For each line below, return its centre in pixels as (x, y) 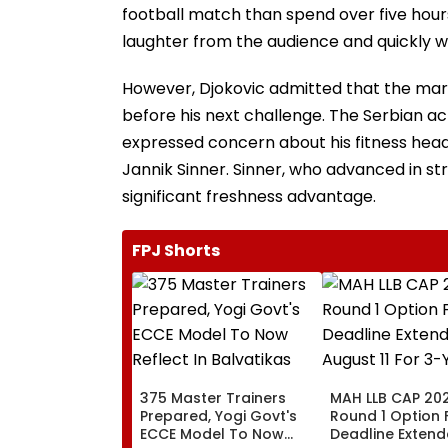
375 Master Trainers (213, 397)
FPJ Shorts (176, 250)
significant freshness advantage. (249, 196)
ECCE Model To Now (212, 433)
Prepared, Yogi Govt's (218, 415)
